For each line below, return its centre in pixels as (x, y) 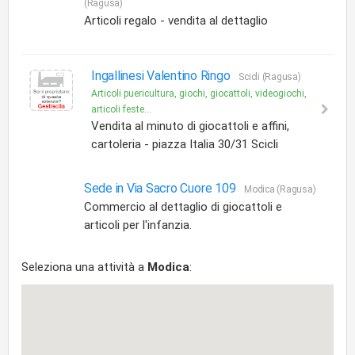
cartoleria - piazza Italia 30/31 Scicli (185, 144)
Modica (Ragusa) (280, 189)
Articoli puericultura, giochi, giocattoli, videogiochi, (199, 94)
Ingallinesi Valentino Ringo (162, 76)
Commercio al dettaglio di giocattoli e (183, 207)
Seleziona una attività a (84, 267)
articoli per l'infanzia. (137, 225)
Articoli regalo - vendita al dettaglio (176, 21)
